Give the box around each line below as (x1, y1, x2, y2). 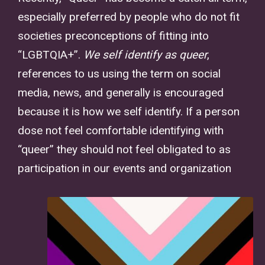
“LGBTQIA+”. (18, 48, 83, 62)
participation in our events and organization (18, 161, 231, 176)
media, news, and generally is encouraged (18, 86, 224, 100)
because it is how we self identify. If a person (18, 105, 240, 119)
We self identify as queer (83, 48, 207, 62)
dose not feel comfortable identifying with (18, 124, 224, 138)
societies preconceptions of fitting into (18, 29, 209, 43)
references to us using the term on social (18, 67, 221, 81)
